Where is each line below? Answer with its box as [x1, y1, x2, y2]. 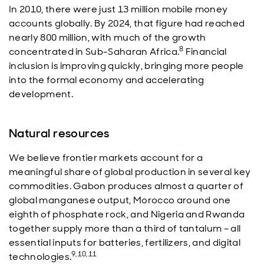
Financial [183, 45, 227, 58]
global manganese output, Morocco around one [9, 194, 231, 206]
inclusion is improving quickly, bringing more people [9, 60, 244, 72]
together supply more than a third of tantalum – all [9, 222, 241, 235]
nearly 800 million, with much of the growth [9, 31, 206, 44]
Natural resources [9, 126, 110, 141]
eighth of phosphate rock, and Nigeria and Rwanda [9, 208, 245, 220]
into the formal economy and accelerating [9, 74, 204, 86]
